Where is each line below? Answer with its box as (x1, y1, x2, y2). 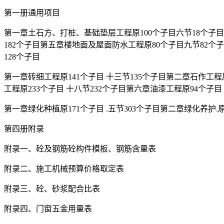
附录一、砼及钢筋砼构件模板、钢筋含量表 (4, 144, 156, 153)
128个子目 (4, 52, 40, 61)
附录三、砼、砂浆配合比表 (4, 184, 100, 193)
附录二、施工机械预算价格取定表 (4, 164, 124, 173)
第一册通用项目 (4, 8, 60, 17)
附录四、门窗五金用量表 (4, 204, 92, 213)
